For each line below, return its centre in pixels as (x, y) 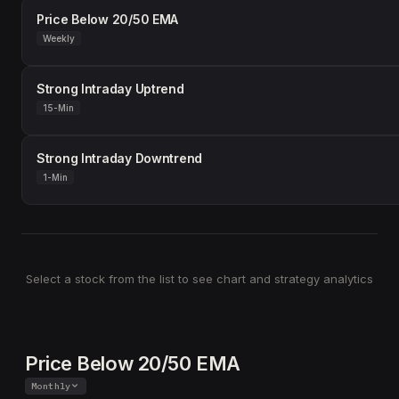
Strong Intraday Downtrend (119, 158)
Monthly (51, 386)
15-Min (58, 108)
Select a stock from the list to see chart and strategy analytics (199, 279)
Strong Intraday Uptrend (110, 89)
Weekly (59, 38)
